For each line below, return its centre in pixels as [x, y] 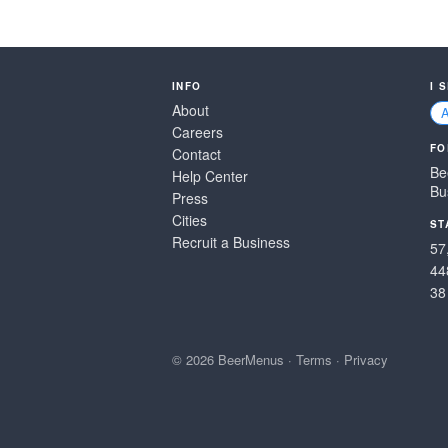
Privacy [366, 359]
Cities [189, 220]
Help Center [210, 176]
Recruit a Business [231, 242]
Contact [196, 154]
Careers [197, 132]
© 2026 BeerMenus [228, 359]
